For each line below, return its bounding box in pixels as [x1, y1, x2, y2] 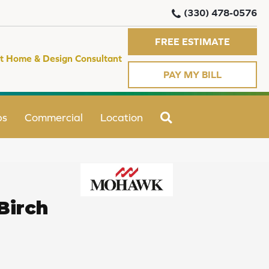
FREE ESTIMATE [155, 36, 231, 47]
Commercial [25, 110, 83, 124]
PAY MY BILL [163, 69, 222, 80]
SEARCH [177, 110, 216, 122]
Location [100, 110, 143, 124]
